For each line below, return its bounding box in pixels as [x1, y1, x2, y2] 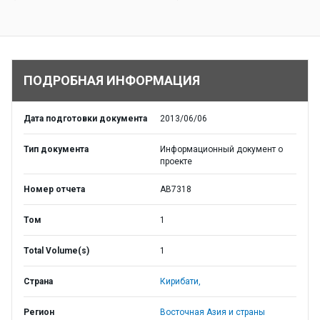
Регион [24, 307, 54, 317]
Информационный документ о [160, 144, 283, 154]
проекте [160, 156, 192, 166]
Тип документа [24, 144, 89, 154]
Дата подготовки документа [24, 114, 147, 124]
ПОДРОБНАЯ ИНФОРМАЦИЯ [24, 73, 200, 88]
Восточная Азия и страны [160, 307, 265, 317]
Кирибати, [160, 276, 201, 286]
